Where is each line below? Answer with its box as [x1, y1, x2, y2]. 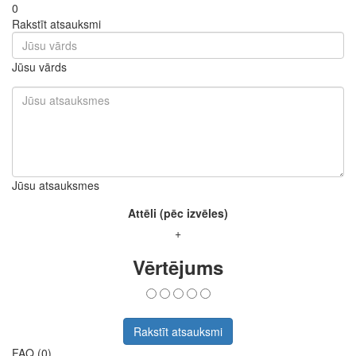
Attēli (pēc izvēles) [128, 204, 228, 221]
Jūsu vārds [12, 58, 67, 75]
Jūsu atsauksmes [12, 176, 99, 193]
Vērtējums [133, 253, 223, 281]
